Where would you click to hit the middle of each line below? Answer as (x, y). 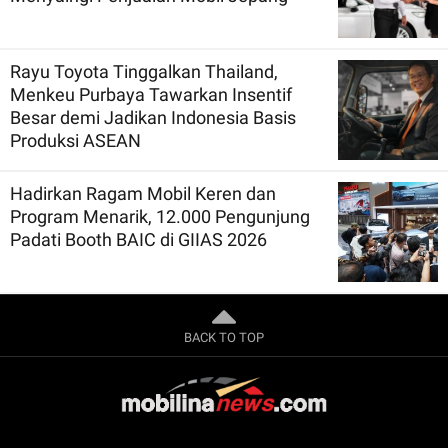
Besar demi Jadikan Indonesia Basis (153, 117)
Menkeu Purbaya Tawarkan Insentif (151, 94)
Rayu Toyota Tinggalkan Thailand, (144, 71)
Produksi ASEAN (75, 140)
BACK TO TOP (224, 337)
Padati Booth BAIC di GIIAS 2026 (138, 239)
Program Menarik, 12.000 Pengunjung (160, 216)
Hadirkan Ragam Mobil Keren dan (143, 193)
